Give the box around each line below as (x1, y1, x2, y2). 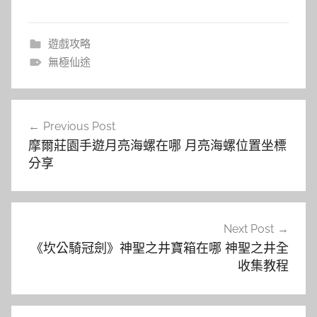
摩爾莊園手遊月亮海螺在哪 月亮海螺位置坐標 (28, 137, 287, 154)
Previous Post (43, 119, 115, 133)
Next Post (224, 222, 274, 236)
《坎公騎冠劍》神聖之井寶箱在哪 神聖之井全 (30, 240, 289, 257)
